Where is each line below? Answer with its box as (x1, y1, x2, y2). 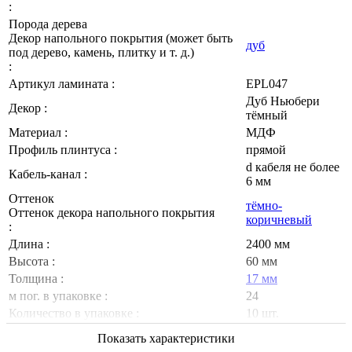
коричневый (246, 213, 312, 227)
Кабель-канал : (9, 167, 87, 181)
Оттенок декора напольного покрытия (9, 206, 214, 220)
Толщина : (9, 272, 64, 286)
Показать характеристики (97, 332, 235, 346)
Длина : (9, 237, 49, 251)
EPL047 (246, 77, 288, 91)
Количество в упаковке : (9, 306, 139, 321)
